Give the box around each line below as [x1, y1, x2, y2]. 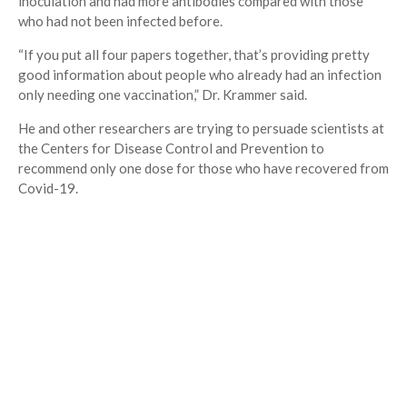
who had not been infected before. [18, 13, 223, 30]
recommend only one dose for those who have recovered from [18, 160, 389, 177]
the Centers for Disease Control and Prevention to [18, 140, 324, 157]
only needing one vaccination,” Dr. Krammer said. [18, 86, 307, 104]
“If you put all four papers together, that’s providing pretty [18, 46, 370, 64]
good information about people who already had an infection [18, 66, 382, 84]
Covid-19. [18, 180, 78, 197]
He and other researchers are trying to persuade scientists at [18, 120, 384, 137]
